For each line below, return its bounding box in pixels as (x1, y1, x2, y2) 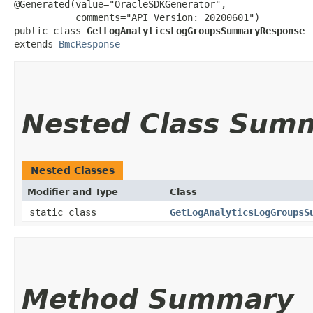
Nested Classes (31, 164, 115, 176)
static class (29, 206, 102, 218)
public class (14, 24, 87, 36)
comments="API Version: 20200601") (14, 11, 260, 23)
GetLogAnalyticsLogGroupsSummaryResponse (87, 24, 305, 36)
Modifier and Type (27, 186, 118, 197)
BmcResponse (59, 38, 120, 50)
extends (14, 38, 59, 50)
